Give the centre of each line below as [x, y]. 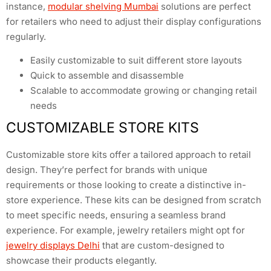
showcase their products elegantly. [81, 261]
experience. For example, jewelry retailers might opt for [126, 230]
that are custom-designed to [162, 246]
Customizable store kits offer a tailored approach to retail [129, 155]
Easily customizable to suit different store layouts [136, 60]
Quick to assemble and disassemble [107, 76]
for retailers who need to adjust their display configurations [134, 21]
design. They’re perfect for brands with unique [107, 170]
